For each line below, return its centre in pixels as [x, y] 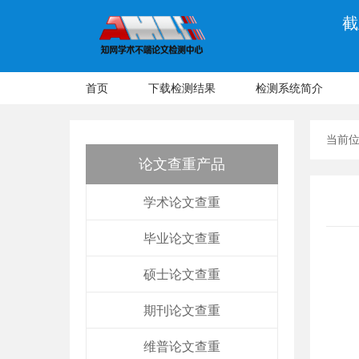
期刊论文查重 [182, 311]
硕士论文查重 [182, 274]
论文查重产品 [182, 164]
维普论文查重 [182, 347]
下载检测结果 [182, 88]
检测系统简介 [289, 88]
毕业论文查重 [182, 238]
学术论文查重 [182, 202]
